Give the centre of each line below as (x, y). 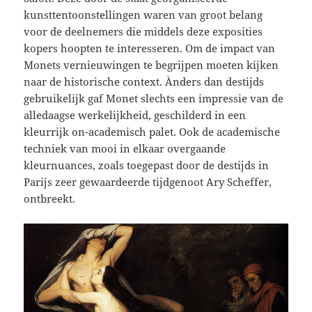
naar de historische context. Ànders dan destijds (144, 81)
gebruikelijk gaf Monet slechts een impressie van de (154, 98)
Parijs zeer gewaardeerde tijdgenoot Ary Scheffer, (148, 181)
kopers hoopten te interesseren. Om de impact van (150, 48)
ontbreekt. (50, 198)
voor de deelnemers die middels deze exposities (143, 31)
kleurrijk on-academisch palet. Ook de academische (152, 131)
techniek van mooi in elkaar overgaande (125, 148)
